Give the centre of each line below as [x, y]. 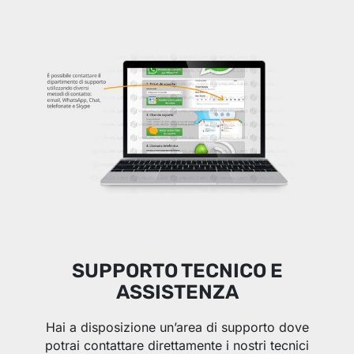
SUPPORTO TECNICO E [177, 270]
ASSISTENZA [177, 292]
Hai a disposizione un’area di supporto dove [177, 327]
